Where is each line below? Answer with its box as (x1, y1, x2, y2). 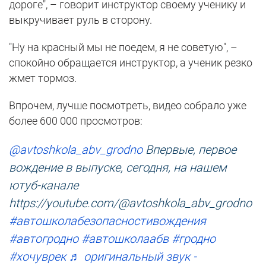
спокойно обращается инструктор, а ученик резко (9, 56, 252, 69)
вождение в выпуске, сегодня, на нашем (9, 160, 227, 175)
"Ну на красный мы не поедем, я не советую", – (9, 41, 237, 54)
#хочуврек (9, 249, 66, 264)
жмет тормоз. (9, 72, 77, 85)
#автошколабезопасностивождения (9, 214, 206, 229)
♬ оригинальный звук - (69, 249, 197, 264)
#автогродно (9, 232, 78, 246)
